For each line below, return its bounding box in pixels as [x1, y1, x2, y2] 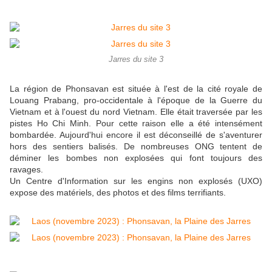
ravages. [10, 165, 46, 175]
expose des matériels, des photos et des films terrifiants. [10, 188, 226, 198]
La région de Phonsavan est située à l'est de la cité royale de [10, 84, 262, 94]
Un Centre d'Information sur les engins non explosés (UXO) [10, 176, 262, 186]
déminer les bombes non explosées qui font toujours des [10, 153, 262, 163]
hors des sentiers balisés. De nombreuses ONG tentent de [10, 141, 262, 152]
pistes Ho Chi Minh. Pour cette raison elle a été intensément [10, 118, 262, 129]
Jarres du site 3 [109, 55, 163, 64]
